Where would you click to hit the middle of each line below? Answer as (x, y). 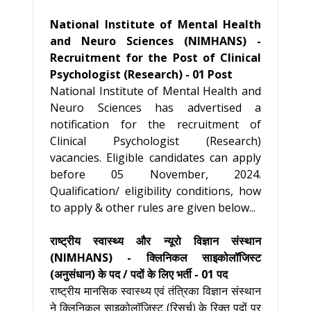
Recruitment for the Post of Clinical (155, 58)
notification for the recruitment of (155, 124)
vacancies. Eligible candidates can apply (155, 158)
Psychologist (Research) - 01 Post (141, 74)
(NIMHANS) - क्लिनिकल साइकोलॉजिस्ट (155, 258)
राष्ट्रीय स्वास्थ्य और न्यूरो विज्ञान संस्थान (155, 241)
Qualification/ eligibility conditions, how (155, 191)
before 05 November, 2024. (155, 174)
